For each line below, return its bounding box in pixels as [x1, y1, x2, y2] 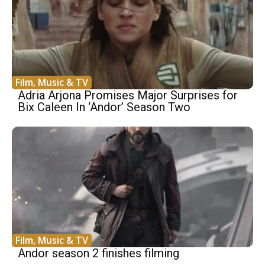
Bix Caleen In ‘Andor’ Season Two [18, 100, 190, 115]
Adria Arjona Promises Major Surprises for [18, 88, 238, 103]
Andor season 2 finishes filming [18, 246, 179, 261]
